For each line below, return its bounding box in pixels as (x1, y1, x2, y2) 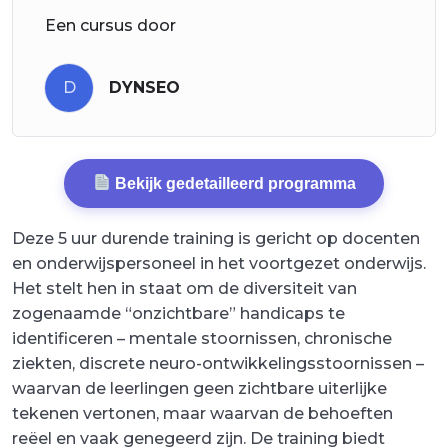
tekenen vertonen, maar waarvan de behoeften (12, 403, 393, 423)
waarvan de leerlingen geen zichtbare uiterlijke (12, 378, 387, 398)
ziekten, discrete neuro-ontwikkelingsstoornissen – (12, 353, 424, 373)
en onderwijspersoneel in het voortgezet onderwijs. (12, 253, 426, 273)
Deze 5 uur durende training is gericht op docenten (12, 228, 420, 248)
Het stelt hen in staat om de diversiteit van (12, 278, 357, 298)
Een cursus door (45, 15, 176, 35)
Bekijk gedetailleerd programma (110, 174, 356, 192)
